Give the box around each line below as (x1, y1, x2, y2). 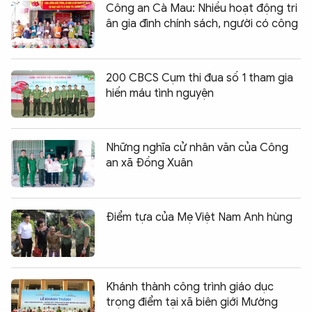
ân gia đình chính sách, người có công (106, 16, 298, 31)
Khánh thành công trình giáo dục (106, 279, 274, 294)
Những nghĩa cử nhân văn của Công (106, 140, 288, 155)
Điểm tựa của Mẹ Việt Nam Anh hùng (106, 210, 292, 224)
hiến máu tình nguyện (106, 86, 214, 100)
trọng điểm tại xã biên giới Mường (106, 295, 278, 309)
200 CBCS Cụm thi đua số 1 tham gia (106, 70, 293, 85)
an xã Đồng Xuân (106, 155, 193, 170)
